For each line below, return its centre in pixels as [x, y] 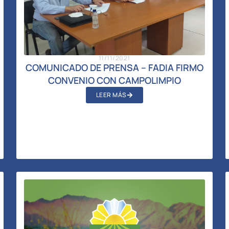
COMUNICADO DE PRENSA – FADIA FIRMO [114, 67]
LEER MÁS [111, 95]
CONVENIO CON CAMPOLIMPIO [114, 80]
